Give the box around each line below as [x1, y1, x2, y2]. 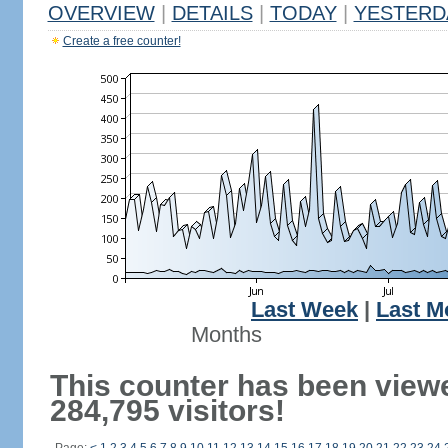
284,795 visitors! [49, 394, 285, 427]
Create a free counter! [62, 34, 181, 48]
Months [190, 323, 262, 347]
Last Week [251, 298, 358, 322]
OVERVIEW [47, 2, 155, 24]
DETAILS [171, 2, 253, 24]
